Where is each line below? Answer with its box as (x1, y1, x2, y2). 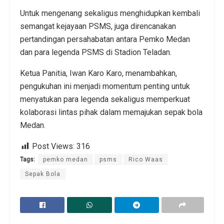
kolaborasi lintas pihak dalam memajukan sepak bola (20, 107, 202, 117)
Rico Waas (128, 156, 163, 163)
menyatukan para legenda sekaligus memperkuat (20, 94, 190, 104)
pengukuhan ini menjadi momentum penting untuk (20, 81, 190, 91)
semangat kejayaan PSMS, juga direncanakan (20, 21, 176, 31)
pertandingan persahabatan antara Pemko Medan (20, 34, 190, 44)
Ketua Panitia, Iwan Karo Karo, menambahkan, (20, 68, 177, 78)
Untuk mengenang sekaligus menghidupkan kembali (20, 8, 200, 18)
